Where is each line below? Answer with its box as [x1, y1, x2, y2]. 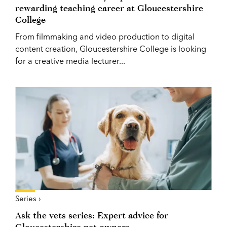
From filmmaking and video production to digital [15, 31, 195, 42]
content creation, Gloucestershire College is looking [15, 43, 206, 54]
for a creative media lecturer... [15, 55, 125, 66]
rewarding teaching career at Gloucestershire [15, 2, 203, 13]
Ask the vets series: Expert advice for [15, 209, 168, 220]
